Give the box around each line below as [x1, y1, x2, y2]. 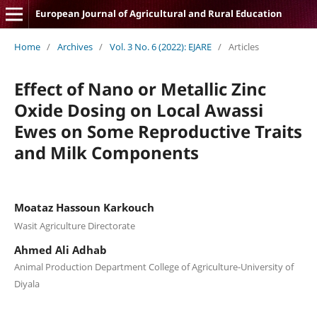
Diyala [13, 277, 40, 291]
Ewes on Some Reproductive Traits [13, 119, 302, 143]
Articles [228, 40, 259, 53]
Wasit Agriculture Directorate [13, 219, 135, 233]
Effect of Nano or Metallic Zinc [13, 76, 266, 100]
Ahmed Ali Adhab [13, 243, 107, 258]
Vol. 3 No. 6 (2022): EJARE [109, 40, 212, 53]
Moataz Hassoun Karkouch [13, 200, 154, 214]
